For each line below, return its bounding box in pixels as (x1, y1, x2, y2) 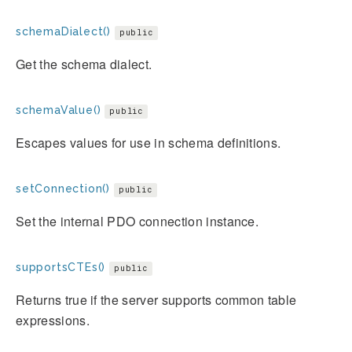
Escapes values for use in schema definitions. (16, 134, 281, 152)
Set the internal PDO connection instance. (16, 212, 259, 231)
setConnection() (16, 182, 111, 196)
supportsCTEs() (16, 261, 106, 274)
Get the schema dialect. (16, 55, 152, 74)
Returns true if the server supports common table (16, 291, 297, 310)
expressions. (16, 311, 90, 330)
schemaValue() (16, 104, 101, 117)
